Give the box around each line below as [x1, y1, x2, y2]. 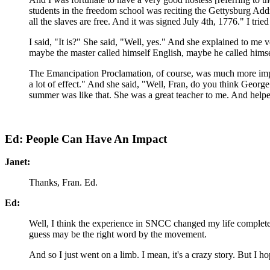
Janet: [5, 157, 30, 168]
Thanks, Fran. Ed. [29, 177, 98, 188]
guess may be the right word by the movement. [29, 229, 207, 240]
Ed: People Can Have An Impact [5, 132, 167, 145]
